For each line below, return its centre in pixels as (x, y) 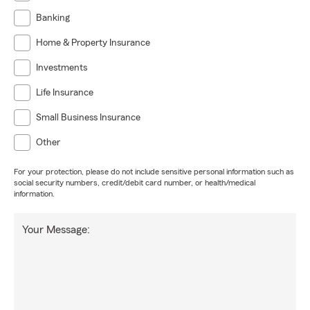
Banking (53, 18)
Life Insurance (65, 93)
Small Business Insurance (88, 118)
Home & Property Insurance (93, 43)
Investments (62, 68)
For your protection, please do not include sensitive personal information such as (154, 172)
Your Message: (56, 230)
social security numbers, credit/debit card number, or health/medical (135, 183)
